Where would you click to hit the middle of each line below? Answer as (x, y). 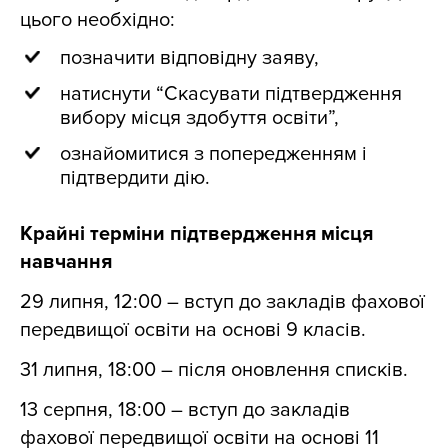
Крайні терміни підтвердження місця (196, 234)
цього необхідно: (97, 20)
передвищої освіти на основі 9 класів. (193, 330)
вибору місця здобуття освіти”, (199, 118)
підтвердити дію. (135, 178)
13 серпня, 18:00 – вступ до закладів (185, 410)
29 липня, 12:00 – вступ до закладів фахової (222, 302)
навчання (66, 262)
